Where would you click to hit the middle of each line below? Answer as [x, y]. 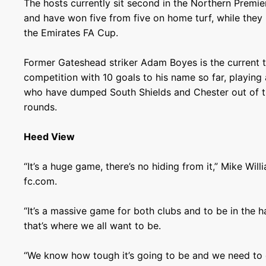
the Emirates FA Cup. [71, 33]
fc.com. [41, 181]
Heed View [50, 137]
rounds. [41, 107]
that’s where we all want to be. [93, 226]
